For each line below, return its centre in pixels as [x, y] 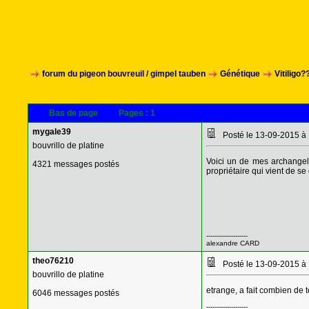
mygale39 [51, 132]
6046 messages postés [76, 293]
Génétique [240, 74]
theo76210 [53, 261]
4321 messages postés [76, 164]
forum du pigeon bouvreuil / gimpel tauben [123, 74]
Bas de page [73, 113]
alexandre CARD [232, 243]
